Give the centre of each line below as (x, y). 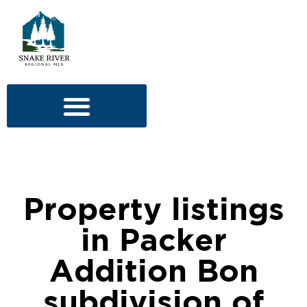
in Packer (153, 242)
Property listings (153, 211)
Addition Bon (153, 273)
